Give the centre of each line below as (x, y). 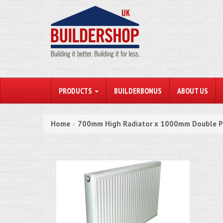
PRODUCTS (76, 91)
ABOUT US (193, 91)
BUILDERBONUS (138, 91)
